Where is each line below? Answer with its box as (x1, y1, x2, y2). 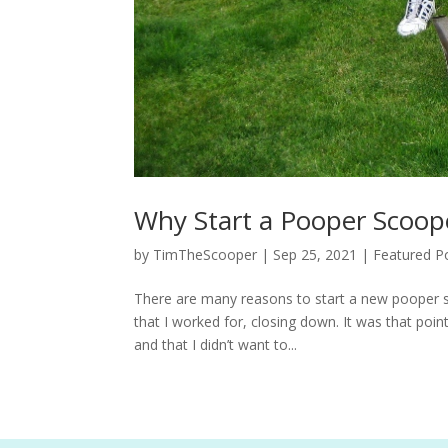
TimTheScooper (153, 244, 258, 264)
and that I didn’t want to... (134, 334, 298, 354)
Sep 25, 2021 (273, 244, 358, 264)
